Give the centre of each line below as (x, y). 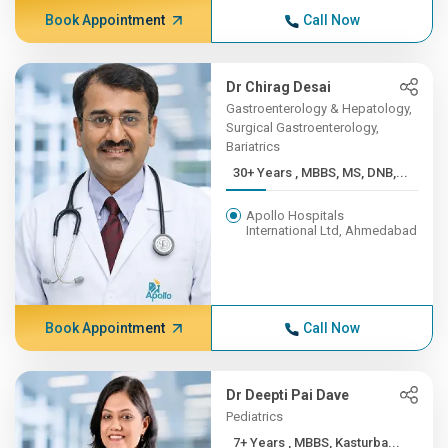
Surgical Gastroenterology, (303, 127)
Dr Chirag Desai (279, 87)
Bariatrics (253, 146)
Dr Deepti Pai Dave (288, 395)
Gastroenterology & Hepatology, (319, 108)
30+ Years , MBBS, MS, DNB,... (352, 172)
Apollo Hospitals (295, 215)
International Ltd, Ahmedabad (332, 230)
